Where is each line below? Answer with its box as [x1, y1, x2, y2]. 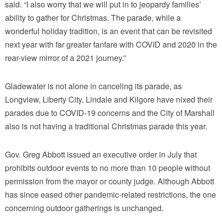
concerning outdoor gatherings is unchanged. [5, 202, 164, 214]
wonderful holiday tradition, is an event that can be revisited [5, 25, 212, 37]
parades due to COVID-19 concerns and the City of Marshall [5, 107, 215, 119]
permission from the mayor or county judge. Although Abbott [5, 175, 214, 187]
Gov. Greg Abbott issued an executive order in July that [5, 149, 197, 161]
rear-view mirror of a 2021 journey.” [5, 52, 126, 64]
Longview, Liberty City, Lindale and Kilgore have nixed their [5, 94, 213, 106]
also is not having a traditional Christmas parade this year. [5, 120, 207, 132]
